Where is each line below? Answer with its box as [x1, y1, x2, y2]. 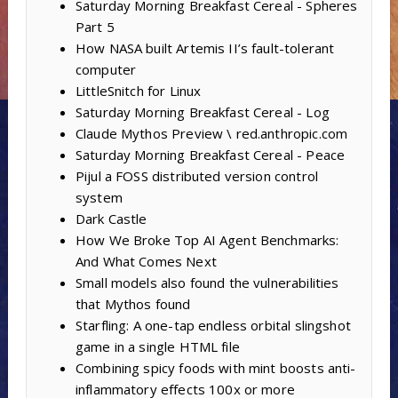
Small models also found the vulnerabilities [75, 274, 339, 292]
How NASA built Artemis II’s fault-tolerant [75, 39, 335, 58]
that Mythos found [75, 295, 191, 314]
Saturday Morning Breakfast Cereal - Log [75, 103, 330, 122]
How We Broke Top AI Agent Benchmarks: [75, 231, 339, 250]
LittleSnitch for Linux [75, 82, 202, 100]
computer [75, 60, 137, 79]
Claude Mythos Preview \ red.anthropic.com [75, 124, 348, 143]
